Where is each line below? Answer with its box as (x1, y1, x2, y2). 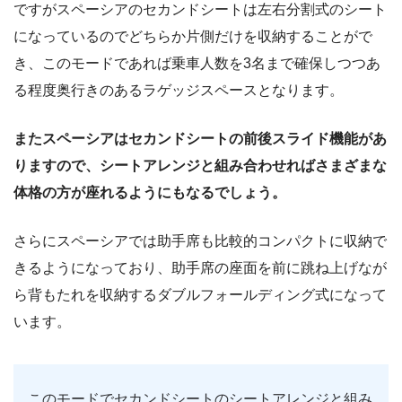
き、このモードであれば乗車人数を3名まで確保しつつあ (13, 55, 380, 71)
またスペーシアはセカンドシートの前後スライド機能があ (13, 130, 387, 146)
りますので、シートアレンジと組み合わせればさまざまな (13, 157, 387, 173)
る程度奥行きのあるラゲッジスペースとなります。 (13, 82, 344, 98)
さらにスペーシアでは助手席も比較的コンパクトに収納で (13, 232, 387, 249)
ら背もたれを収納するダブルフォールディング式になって (13, 286, 387, 302)
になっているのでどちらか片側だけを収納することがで (13, 28, 372, 44)
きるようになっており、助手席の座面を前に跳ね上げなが (13, 259, 387, 275)
